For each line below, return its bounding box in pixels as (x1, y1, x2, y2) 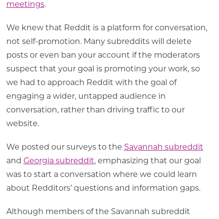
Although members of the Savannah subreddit (6, 206, 190, 216)
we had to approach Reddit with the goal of (6, 77, 176, 87)
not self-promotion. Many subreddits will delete (6, 36, 192, 46)
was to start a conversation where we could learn (6, 169, 197, 179)
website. (6, 118, 41, 128)
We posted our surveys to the (6, 142, 124, 152)
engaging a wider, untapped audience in (6, 91, 166, 101)
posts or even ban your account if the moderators (6, 50, 200, 60)
